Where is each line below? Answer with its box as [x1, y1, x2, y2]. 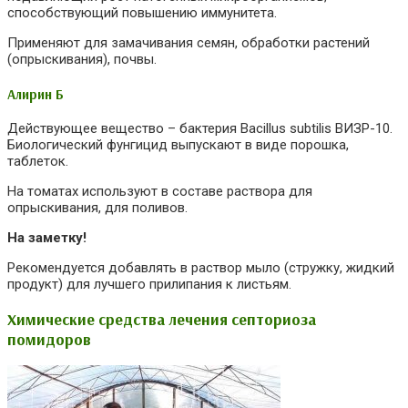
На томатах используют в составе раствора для [7, 183, 312, 200]
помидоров [7, 328, 91, 349]
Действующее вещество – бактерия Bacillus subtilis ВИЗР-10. [7, 120, 393, 138]
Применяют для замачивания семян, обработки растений [7, 34, 370, 51]
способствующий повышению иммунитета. [7, 4, 277, 21]
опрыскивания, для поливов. [7, 199, 188, 217]
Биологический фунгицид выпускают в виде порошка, [7, 137, 349, 154]
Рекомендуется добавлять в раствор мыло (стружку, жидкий [7, 260, 394, 277]
